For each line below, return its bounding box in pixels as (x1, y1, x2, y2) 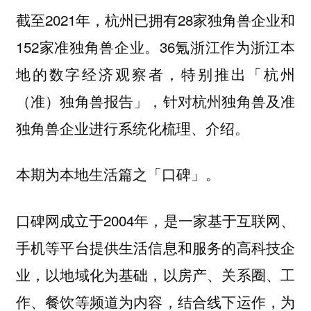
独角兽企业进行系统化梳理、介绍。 (15, 117, 249, 138)
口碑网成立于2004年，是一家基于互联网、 (15, 209, 296, 230)
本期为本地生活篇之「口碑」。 (15, 163, 220, 185)
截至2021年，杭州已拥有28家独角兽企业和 (15, 8, 296, 30)
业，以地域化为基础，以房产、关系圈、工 (15, 263, 296, 285)
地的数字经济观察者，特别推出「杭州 (15, 62, 296, 84)
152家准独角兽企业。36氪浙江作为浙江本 (15, 35, 296, 57)
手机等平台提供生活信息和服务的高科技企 (15, 236, 296, 258)
